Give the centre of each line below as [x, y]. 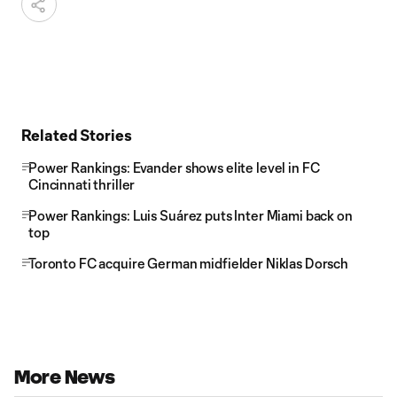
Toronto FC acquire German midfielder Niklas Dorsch [188, 263]
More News [65, 377]
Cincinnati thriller [82, 184]
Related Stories [77, 135]
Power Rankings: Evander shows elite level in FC [174, 167]
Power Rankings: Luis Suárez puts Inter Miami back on [191, 215]
